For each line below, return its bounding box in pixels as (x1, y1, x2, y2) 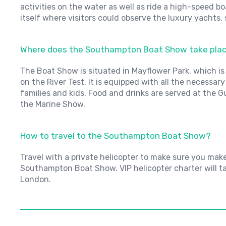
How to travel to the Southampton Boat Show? (20, 131, 211, 141)
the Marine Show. (20, 99, 85, 109)
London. (20, 175, 51, 184)
